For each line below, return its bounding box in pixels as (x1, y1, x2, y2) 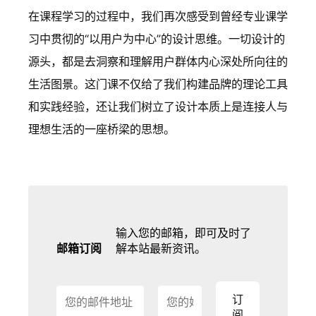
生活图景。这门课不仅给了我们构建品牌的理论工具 (28, 77, 288, 92)
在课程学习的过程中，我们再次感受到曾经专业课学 (28, 9, 288, 24)
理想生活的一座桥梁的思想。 (28, 122, 175, 137)
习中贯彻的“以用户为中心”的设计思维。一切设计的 (28, 32, 285, 47)
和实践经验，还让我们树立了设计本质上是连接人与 (28, 99, 288, 114)
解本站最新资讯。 (116, 241, 206, 256)
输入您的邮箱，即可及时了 (116, 226, 251, 241)
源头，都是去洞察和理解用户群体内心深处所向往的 (28, 54, 288, 69)
